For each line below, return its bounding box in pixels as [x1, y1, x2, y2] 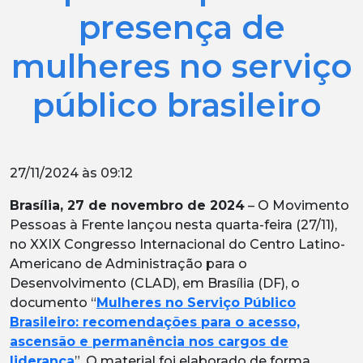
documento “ [10, 294, 96, 310]
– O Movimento [245, 197, 349, 213]
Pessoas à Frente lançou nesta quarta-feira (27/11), [10, 216, 337, 233]
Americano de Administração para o [10, 255, 247, 271]
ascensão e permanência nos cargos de [10, 333, 288, 349]
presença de [78, 6, 285, 47]
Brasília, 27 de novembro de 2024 [10, 197, 245, 213]
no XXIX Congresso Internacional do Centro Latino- [10, 236, 345, 252]
